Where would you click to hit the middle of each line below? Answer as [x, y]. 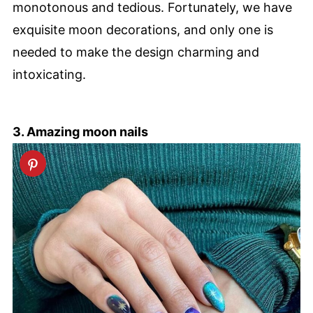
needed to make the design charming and [136, 52]
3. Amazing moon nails [80, 132]
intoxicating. [49, 75]
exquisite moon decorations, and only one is [143, 30]
